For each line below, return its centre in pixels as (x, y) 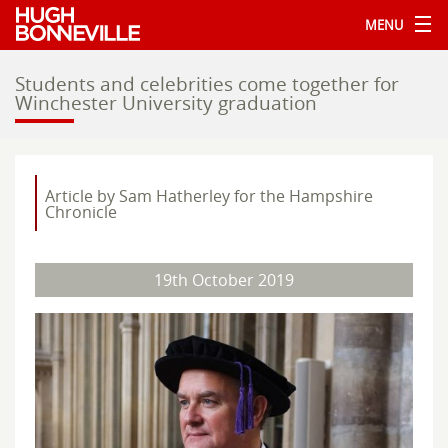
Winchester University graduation (166, 102)
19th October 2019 (224, 280)
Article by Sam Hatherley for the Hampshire (209, 195)
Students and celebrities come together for (207, 83)
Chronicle (81, 211)
